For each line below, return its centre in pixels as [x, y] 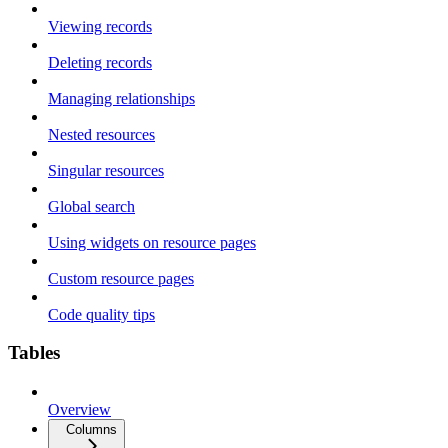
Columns [91, 430]
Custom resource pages [121, 278]
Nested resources [101, 134]
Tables [34, 353]
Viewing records [100, 26]
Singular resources [106, 170]
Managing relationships [121, 98]
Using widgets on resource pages [152, 242]
